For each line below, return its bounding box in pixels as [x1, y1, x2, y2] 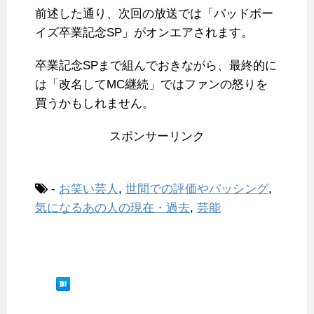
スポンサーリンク [109, 130, 205, 144]
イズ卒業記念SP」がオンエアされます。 [35, 26, 253, 40]
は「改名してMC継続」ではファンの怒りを [35, 78, 268, 92]
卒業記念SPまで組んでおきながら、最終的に [35, 59, 277, 73]
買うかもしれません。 [35, 97, 154, 111]
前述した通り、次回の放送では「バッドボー [35, 7, 273, 21]
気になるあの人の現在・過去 [35, 201, 190, 215]
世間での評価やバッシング [125, 182, 268, 196]
